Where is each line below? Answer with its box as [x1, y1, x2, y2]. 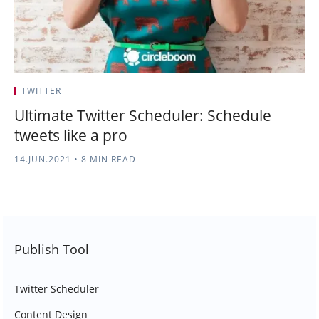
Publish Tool [14, 241, 89, 258]
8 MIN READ [78, 153, 136, 165]
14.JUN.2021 [14, 153, 71, 165]
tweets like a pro [14, 125, 127, 145]
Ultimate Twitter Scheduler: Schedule [14, 105, 271, 125]
